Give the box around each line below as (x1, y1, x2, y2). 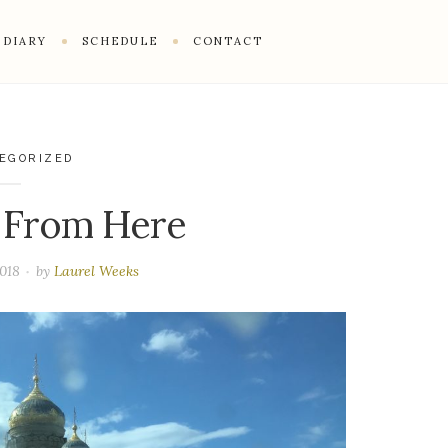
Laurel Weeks (53, 261, 139, 280)
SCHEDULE (81, 33, 158, 48)
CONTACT (192, 33, 263, 48)
